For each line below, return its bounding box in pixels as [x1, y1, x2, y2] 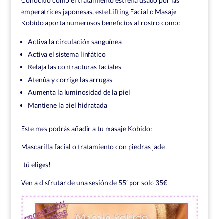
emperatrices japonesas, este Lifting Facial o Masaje [21, 7, 176, 16]
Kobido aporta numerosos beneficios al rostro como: [21, 19, 180, 27]
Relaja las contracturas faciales [27, 63, 121, 71]
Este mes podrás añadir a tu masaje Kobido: [21, 124, 152, 132]
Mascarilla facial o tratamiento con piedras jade [21, 142, 165, 151]
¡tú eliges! [21, 160, 51, 169]
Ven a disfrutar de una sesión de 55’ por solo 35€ [21, 178, 167, 187]
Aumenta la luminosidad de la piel [27, 88, 130, 96]
